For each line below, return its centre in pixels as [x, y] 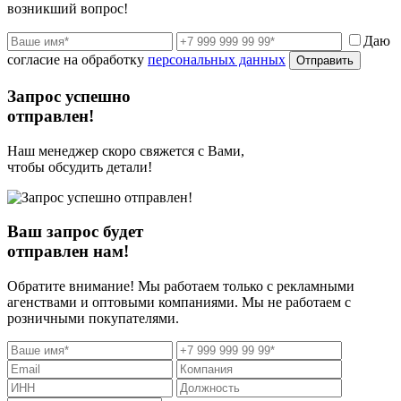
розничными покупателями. [93, 319]
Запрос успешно [69, 96]
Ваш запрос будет [75, 232]
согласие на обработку [77, 60]
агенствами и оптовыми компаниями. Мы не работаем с [179, 303]
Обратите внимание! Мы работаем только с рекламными [181, 286]
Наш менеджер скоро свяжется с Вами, [126, 150]
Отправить [325, 61]
